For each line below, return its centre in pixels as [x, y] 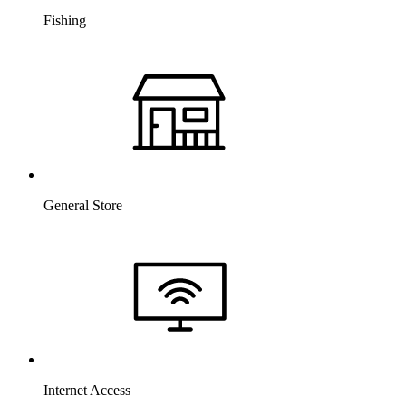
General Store [83, 205]
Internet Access [87, 390]
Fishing [65, 20]
